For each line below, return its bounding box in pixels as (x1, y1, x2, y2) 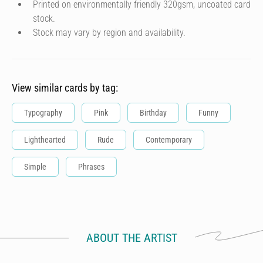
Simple (24, 162, 46, 171)
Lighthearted (24, 135, 66, 144)
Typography (24, 108, 62, 117)
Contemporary (146, 135, 192, 144)
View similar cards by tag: (12, 82, 118, 94)
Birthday (140, 108, 167, 117)
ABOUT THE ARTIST (86, 231, 177, 245)
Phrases (78, 162, 104, 171)
